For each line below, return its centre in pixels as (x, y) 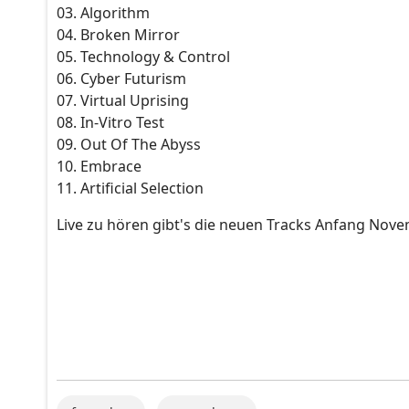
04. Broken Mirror (118, 34)
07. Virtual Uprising (123, 100)
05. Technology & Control (143, 56)
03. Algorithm (103, 12)
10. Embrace (99, 166)
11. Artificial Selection (130, 188)
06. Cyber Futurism (121, 78)
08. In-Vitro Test (110, 122)
